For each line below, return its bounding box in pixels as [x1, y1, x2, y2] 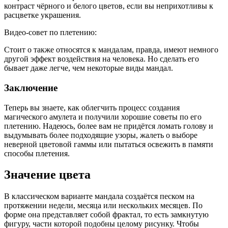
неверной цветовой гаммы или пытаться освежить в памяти [4, 139, 213, 149]
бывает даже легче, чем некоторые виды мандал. [4, 64, 173, 73]
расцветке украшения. [4, 11, 81, 20]
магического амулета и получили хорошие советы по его [4, 112, 202, 121]
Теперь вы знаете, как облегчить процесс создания [4, 103, 180, 112]
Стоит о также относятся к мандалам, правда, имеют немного [4, 45, 218, 54]
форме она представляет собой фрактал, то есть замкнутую [4, 210, 209, 219]
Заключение [4, 82, 58, 93]
